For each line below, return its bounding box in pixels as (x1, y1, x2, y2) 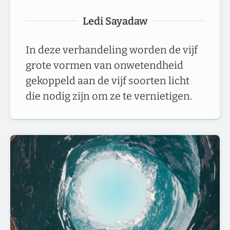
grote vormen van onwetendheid (26, 59, 183, 71)
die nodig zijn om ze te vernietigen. (26, 89, 192, 102)
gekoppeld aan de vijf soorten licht (26, 74, 189, 87)
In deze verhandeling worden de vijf (26, 43, 198, 56)
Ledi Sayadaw (83, 14, 147, 27)
